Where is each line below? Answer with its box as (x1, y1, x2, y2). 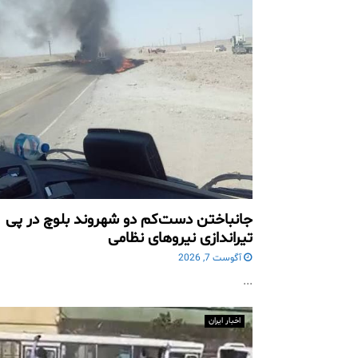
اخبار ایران (208, 316, 241, 327)
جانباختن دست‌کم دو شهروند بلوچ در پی (5, 209, 253, 231)
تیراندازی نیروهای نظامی (107, 228, 253, 249)
